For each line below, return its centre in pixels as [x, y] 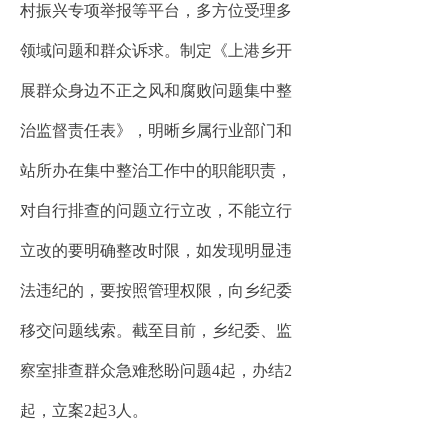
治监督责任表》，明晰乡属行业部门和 [156, 130]
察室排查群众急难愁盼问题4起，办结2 [156, 370]
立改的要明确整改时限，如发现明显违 [156, 250]
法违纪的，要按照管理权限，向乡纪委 [156, 290]
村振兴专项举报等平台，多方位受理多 [156, 10]
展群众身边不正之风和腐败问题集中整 [156, 90]
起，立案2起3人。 [84, 410]
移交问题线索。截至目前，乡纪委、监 [156, 330]
